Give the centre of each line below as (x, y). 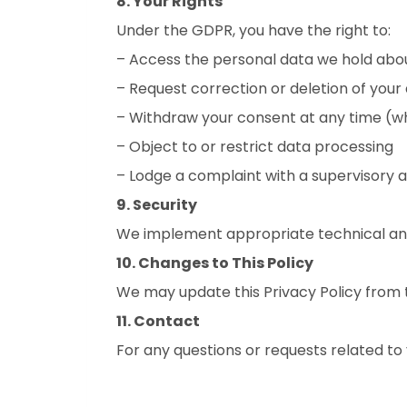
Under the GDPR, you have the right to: (253, 30)
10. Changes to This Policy (215, 263)
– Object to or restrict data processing (255, 147)
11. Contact (158, 321)
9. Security (157, 205)
